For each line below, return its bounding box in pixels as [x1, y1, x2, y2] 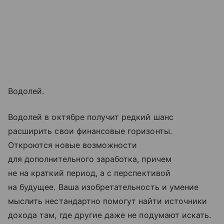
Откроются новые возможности [8, 140, 137, 150]
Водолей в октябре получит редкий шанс [8, 112, 173, 122]
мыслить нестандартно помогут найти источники [8, 196, 207, 206]
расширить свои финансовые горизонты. [8, 126, 172, 136]
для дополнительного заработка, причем [8, 154, 171, 164]
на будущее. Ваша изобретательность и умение [8, 182, 199, 192]
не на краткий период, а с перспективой [8, 168, 170, 178]
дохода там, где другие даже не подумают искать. [8, 210, 211, 220]
